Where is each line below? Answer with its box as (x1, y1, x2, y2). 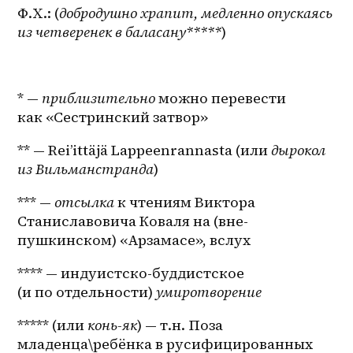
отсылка (54, 192, 115, 213)
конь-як (87, 315, 138, 336)
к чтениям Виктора (114, 192, 256, 213)
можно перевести (155, 88, 287, 109)
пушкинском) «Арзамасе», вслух (17, 230, 251, 251)
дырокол (271, 140, 326, 161)
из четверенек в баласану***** (17, 22, 222, 43)
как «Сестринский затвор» (17, 107, 209, 128)
